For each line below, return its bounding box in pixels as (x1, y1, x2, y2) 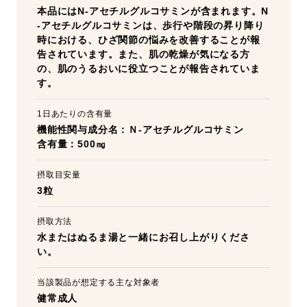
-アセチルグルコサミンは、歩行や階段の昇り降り (37, 20, 265, 31)
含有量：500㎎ (37, 138, 106, 149)
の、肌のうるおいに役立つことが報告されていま (37, 63, 260, 74)
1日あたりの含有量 (37, 109, 113, 119)
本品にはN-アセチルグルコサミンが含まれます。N (37, 5, 269, 16)
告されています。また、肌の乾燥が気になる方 (37, 49, 250, 60)
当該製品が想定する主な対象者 (37, 278, 160, 287)
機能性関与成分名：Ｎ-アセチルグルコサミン (37, 124, 244, 135)
